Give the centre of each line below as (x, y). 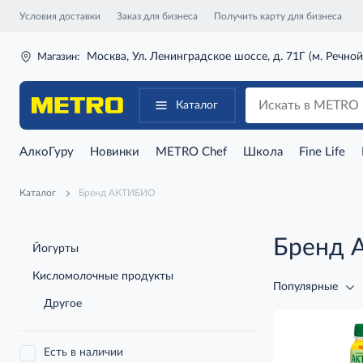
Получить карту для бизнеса (278, 16)
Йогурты (56, 248)
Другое (63, 303)
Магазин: (58, 57)
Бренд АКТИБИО (117, 192)
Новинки (115, 152)
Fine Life (322, 152)
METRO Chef (191, 152)
